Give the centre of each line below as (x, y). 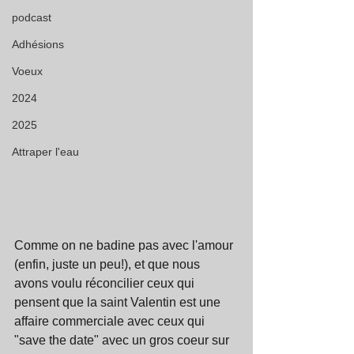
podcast (32, 17)
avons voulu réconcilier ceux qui (106, 284)
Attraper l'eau (45, 152)
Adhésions (38, 44)
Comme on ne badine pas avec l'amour (125, 246)
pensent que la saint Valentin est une (119, 303)
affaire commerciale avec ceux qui (111, 322)
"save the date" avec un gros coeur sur (123, 341)
